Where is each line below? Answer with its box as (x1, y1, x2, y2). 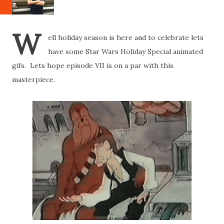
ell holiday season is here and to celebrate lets (48, 33, 203, 42)
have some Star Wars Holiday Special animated (48, 47, 203, 56)
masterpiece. (12, 75, 55, 84)
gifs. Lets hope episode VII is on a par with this (12, 61, 173, 70)
